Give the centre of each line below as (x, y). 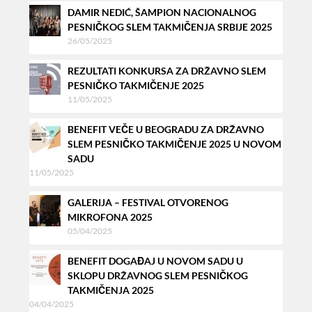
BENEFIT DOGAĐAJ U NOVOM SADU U (156, 261)
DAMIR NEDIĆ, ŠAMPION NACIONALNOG (162, 13)
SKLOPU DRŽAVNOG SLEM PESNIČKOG (158, 276)
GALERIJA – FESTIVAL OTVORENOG (148, 203)
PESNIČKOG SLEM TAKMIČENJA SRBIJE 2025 (170, 27)
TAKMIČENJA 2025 (111, 290)
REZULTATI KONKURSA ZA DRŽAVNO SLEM (167, 71)
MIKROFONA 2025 (110, 217)
